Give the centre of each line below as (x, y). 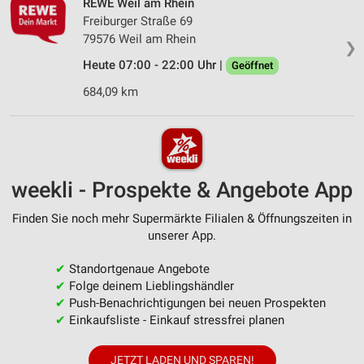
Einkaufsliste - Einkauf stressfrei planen (175, 320)
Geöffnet (252, 66)
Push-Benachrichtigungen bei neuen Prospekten (195, 303)
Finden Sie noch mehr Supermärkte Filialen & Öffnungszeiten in (182, 218)
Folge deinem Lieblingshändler (149, 286)
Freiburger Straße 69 (138, 22)
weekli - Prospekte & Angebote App (182, 190)
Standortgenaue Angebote (137, 269)
